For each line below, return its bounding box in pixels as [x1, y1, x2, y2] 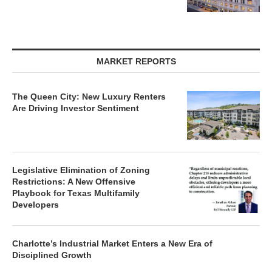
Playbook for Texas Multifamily [12, 188, 140, 198]
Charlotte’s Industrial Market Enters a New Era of [12, 239, 212, 248]
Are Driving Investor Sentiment [12, 103, 141, 113]
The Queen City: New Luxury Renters [12, 92, 166, 101]
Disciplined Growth [12, 250, 92, 260]
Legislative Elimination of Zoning [12, 165, 150, 175]
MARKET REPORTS [96, 56, 176, 66]
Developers [12, 200, 59, 209]
